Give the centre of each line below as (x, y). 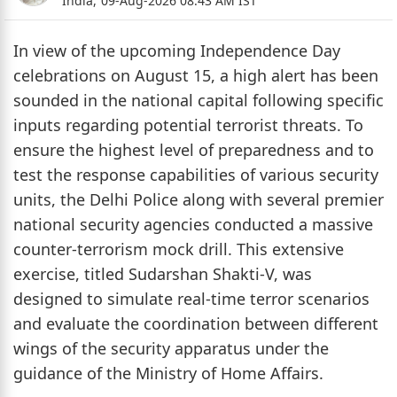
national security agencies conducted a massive (193, 224)
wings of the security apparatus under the (171, 348)
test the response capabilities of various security (196, 174)
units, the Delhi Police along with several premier (198, 199)
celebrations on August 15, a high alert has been (196, 75)
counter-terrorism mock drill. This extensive (179, 249)
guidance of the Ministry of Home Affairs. (168, 373)
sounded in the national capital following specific (198, 100)
